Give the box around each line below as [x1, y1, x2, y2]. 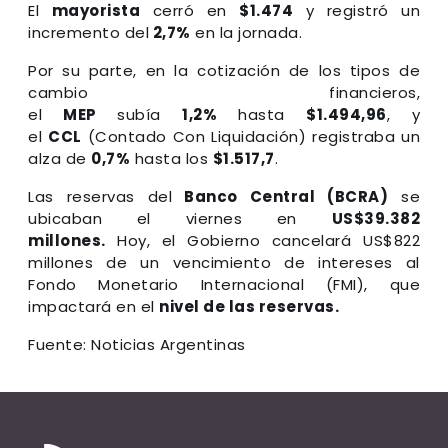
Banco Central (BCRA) [172, 185, 388, 207]
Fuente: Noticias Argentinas [28, 333, 246, 355]
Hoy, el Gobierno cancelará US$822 [105, 229, 420, 251]
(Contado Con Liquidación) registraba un [81, 125, 420, 147]
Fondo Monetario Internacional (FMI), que [28, 273, 420, 295]
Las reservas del [28, 185, 172, 207]
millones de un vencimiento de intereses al [28, 251, 420, 273]
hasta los [130, 147, 213, 169]
